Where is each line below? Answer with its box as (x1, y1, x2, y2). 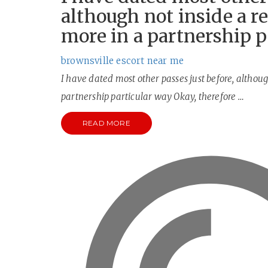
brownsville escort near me (61, 55, 184, 66)
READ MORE (83, 118, 130, 127)
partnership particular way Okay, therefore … (61, 91, 244, 102)
